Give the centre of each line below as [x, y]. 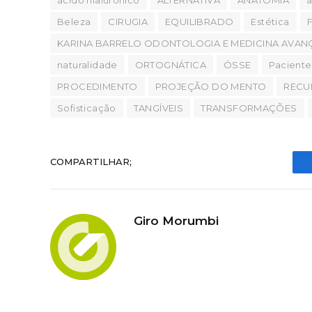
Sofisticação [87, 108]
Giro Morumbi [176, 220]
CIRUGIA [128, 21]
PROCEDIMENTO [97, 86]
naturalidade [87, 64]
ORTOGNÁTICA [170, 64]
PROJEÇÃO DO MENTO [211, 86]
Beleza [74, 21]
